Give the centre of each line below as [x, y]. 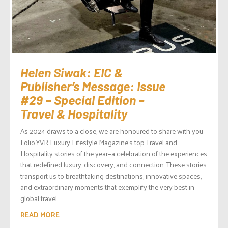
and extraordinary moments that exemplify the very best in [107, 187]
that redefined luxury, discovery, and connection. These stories [113, 164]
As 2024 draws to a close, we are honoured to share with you [112, 131]
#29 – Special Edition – [82, 99]
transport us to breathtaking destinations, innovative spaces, [111, 176]
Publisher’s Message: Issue [93, 86]
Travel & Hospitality [74, 113]
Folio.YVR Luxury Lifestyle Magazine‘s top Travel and [99, 142]
